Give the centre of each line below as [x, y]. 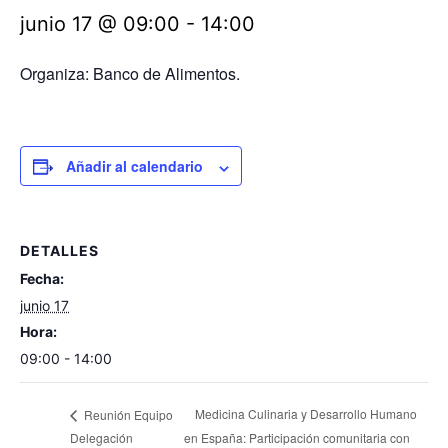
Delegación [101, 437]
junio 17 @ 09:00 [100, 24]
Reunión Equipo [127, 414]
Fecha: [42, 279]
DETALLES [59, 251]
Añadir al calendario [134, 166]
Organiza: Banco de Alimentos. [130, 74]
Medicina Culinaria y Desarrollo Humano [306, 414]
